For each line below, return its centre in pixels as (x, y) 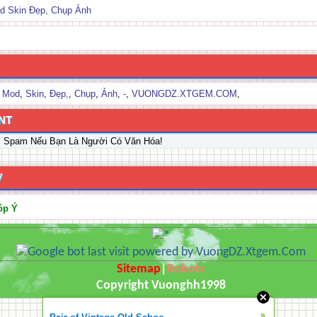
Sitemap (139, 269)
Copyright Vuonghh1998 (161, 286)
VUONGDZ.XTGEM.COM (184, 94)
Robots (186, 269)
